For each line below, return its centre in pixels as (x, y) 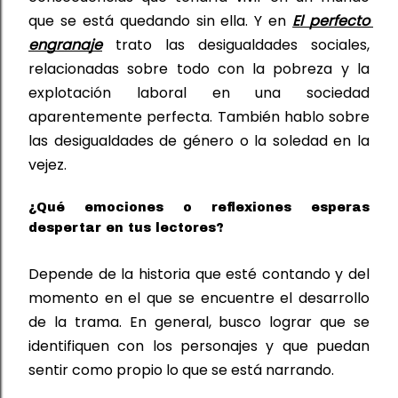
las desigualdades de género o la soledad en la (199, 140)
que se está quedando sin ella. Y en (158, 20)
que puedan (326, 346)
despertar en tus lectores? (126, 227)
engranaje (65, 44)
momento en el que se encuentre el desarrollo (199, 298)
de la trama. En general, (120, 322)
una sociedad (312, 92)
